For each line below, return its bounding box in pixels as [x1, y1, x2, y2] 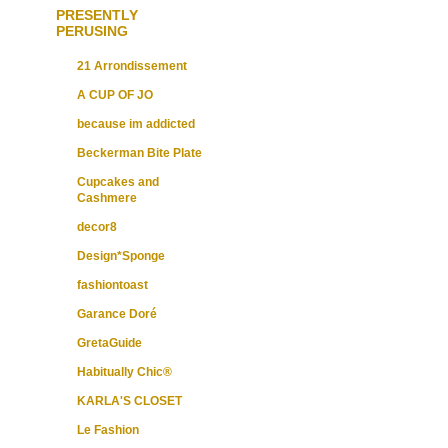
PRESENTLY [56, 6, 138, 23]
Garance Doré [77, 306, 157, 321]
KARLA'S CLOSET [77, 393, 182, 408]
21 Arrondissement [77, 58, 187, 73]
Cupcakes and [77, 174, 159, 189]
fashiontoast [77, 277, 148, 292]
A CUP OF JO [77, 87, 153, 102]
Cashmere [77, 190, 137, 205]
